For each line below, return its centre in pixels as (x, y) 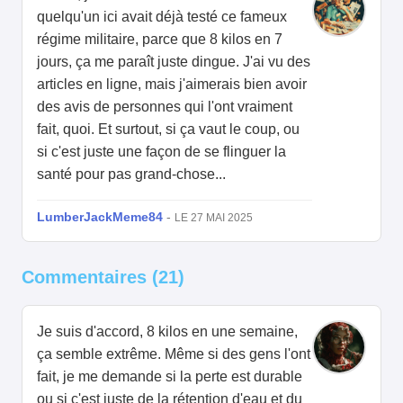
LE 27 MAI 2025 (214, 218)
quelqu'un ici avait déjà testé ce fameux (162, 17)
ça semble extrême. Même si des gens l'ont (174, 354)
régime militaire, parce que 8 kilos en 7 (160, 40)
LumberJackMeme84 (100, 217)
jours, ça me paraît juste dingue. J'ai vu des (174, 62)
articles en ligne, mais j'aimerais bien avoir (172, 85)
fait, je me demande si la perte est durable (170, 377)
